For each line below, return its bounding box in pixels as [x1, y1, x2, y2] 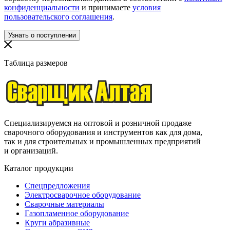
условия [132, 3, 161, 12]
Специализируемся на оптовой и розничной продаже [4, 119, 191, 128]
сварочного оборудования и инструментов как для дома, [4, 128, 202, 137]
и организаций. [4, 146, 58, 156]
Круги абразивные [25, 218, 90, 227]
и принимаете [80, 3, 132, 12]
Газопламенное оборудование [25, 209, 129, 218]
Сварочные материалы [25, 200, 104, 209]
